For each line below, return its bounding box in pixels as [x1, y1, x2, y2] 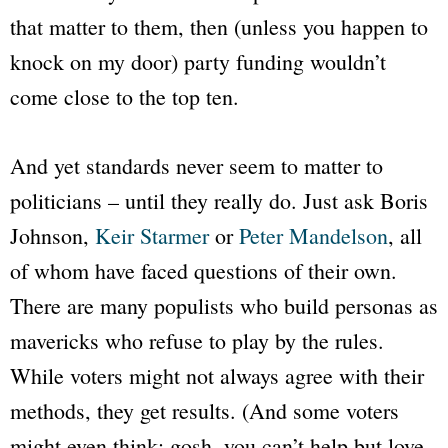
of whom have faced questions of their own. [10, 255, 397, 285]
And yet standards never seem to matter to [10, 150, 383, 180]
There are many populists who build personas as [10, 290, 438, 320]
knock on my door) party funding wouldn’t [10, 46, 386, 76]
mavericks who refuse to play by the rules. [10, 325, 384, 355]
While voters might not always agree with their [10, 360, 424, 390]
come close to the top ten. [10, 81, 239, 111]
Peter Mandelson [239, 220, 388, 250]
